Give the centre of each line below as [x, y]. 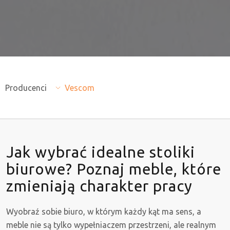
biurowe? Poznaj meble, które [114, 169]
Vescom [80, 88]
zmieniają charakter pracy [99, 186]
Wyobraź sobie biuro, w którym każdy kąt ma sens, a [104, 212]
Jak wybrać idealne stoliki [101, 152]
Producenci [26, 88]
